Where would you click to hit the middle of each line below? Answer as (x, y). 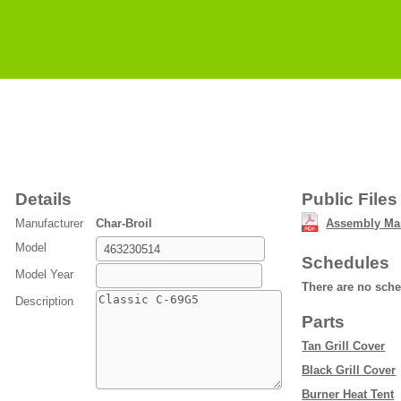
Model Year (45, 274)
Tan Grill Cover (344, 346)
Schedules (346, 263)
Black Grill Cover (349, 370)
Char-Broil (124, 223)
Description (45, 301)
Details (44, 199)
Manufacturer (50, 223)
